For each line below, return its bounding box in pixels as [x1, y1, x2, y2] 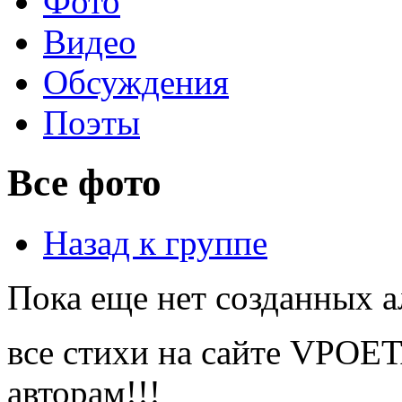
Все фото [7, 161, 162, 204]
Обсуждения [43, 63, 229, 101]
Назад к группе [43, 223, 267, 262]
